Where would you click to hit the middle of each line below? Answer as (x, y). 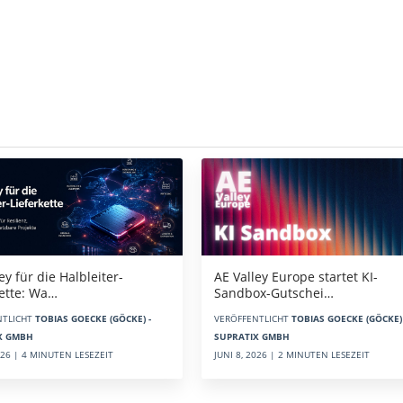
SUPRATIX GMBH (252, 336)
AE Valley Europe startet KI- (296, 276)
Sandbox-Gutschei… (274, 292)
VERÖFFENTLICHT (253, 318)
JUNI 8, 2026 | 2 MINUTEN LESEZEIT (292, 354)
